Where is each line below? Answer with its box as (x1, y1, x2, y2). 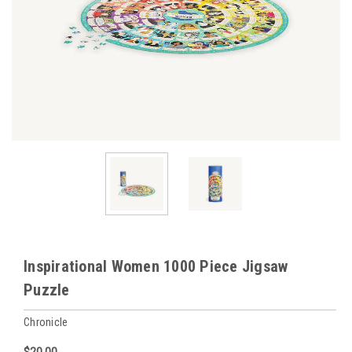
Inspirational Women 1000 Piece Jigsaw (24, 257, 288, 277)
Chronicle (24, 316, 68, 329)
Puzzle (24, 280, 70, 300)
